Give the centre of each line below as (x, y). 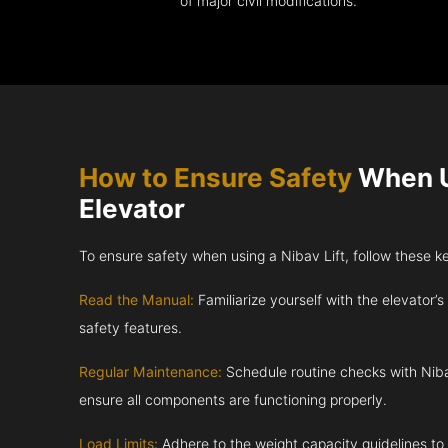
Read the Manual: (137, 300)
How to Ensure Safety (216, 178)
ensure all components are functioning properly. (233, 400)
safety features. (131, 328)
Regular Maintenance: (151, 372)
